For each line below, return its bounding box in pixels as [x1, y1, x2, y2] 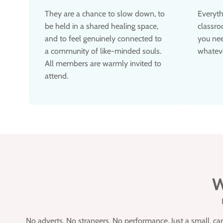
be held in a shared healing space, [45, 21, 158, 31]
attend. [45, 71, 68, 81]
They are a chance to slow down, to [45, 8, 165, 18]
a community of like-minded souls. [45, 46, 161, 56]
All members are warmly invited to [45, 58, 161, 68]
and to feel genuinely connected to [45, 33, 162, 43]
